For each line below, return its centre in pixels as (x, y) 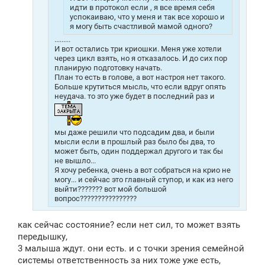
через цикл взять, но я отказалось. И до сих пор (141, 58)
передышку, (43, 237)
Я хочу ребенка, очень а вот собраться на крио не (143, 170)
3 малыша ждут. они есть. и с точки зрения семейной (131, 249)
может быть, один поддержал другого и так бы (139, 151)
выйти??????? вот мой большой (111, 189)
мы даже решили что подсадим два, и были (135, 132)
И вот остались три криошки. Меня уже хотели (138, 49)
